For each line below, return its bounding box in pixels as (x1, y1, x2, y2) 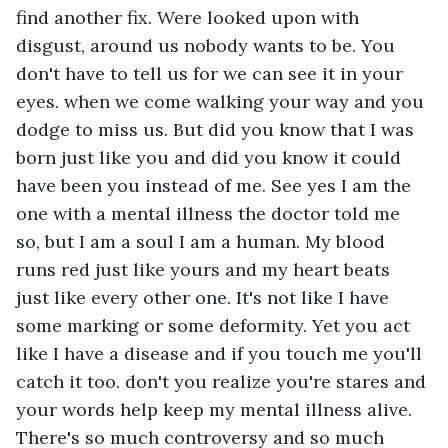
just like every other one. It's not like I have (16, 285, 394, 309)
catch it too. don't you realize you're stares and (16, 369, 431, 393)
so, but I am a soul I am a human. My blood (16, 229, 390, 253)
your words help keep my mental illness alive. (16, 397, 417, 421)
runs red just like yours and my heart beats (16, 257, 395, 281)
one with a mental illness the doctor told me (16, 201, 405, 225)
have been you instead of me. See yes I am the (16, 173, 416, 197)
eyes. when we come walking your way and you (16, 89, 429, 113)
